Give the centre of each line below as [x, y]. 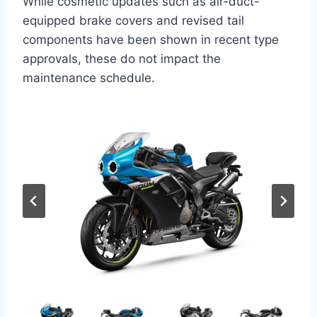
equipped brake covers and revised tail [133, 21]
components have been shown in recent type [151, 40]
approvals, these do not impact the [122, 59]
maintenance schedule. [89, 78]
